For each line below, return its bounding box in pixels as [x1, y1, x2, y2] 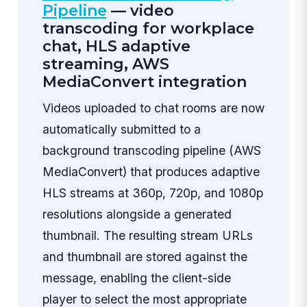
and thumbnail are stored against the [42, 249, 247, 265]
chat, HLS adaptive [42, 37, 191, 56]
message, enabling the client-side [42, 271, 231, 286]
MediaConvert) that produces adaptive [42, 164, 260, 180]
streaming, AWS [42, 55, 169, 74]
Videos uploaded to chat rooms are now [42, 101, 265, 116]
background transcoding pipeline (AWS [42, 143, 261, 158]
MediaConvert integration [42, 73, 247, 92]
